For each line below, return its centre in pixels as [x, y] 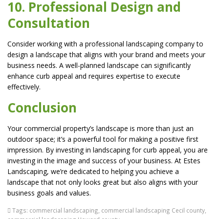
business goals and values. [49, 193]
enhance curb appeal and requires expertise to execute [94, 76]
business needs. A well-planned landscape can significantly [99, 65]
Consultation [49, 23]
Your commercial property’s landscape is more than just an [100, 128]
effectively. [24, 87]
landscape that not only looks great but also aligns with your [103, 182]
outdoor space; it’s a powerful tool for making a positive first [103, 139]
